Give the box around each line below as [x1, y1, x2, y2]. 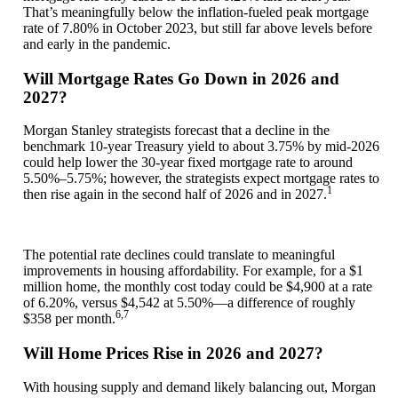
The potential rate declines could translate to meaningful [23, 247, 335, 263]
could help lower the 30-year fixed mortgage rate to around [23, 155, 353, 171]
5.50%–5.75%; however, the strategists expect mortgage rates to [23, 171, 379, 187]
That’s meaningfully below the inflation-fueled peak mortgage [23, 4, 369, 20]
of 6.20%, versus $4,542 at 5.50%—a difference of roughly [23, 295, 355, 311]
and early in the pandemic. [23, 36, 171, 52]
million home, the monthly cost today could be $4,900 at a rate [23, 279, 372, 295]
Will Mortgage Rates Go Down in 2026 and [23, 68, 339, 88]
